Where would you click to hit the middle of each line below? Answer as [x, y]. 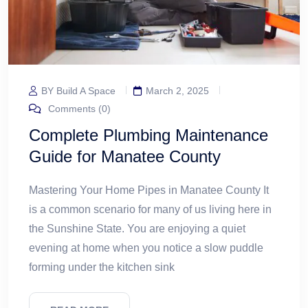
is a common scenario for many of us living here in [150, 209]
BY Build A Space [78, 90]
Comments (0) [78, 108]
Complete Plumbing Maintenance [148, 135]
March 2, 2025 [177, 90]
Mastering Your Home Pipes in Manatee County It [149, 190]
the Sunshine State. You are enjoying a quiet [137, 228]
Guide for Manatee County [125, 156]
